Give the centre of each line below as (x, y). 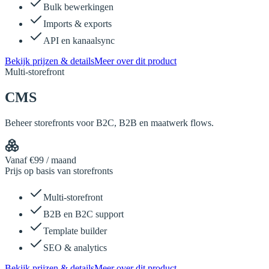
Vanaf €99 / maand (41, 160)
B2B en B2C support (83, 214)
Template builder (75, 231)
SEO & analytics (75, 247)
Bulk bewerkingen (78, 7)
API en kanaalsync (79, 41)
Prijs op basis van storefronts (59, 171)
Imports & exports (77, 24)
